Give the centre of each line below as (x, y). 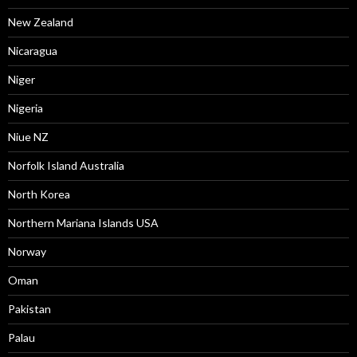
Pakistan (29, 309)
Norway (27, 251)
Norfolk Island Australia (66, 165)
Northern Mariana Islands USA (83, 223)
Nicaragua (33, 51)
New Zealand (41, 22)
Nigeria (25, 108)
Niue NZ (28, 137)
